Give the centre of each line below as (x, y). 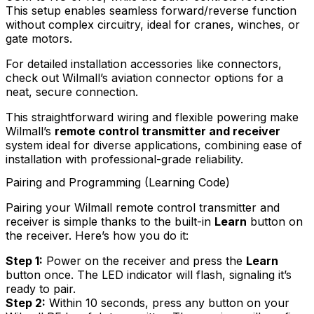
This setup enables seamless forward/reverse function (151, 10)
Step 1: (24, 260)
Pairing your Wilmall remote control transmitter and (143, 207)
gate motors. (39, 38)
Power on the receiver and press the (144, 260)
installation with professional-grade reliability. (124, 159)
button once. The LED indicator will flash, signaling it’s (149, 274)
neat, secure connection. (72, 91)
